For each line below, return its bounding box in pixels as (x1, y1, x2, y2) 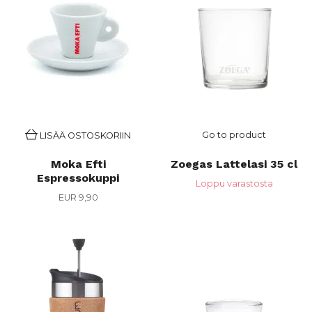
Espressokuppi (37, 171, 119, 185)
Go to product (202, 130, 266, 140)
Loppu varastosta (195, 178, 273, 189)
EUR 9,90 (58, 192, 98, 203)
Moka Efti (50, 157, 106, 171)
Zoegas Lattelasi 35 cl (171, 157, 297, 171)
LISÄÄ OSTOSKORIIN (40, 130, 131, 141)
